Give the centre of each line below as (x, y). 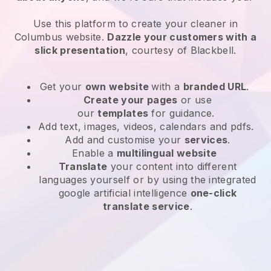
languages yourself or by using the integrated (148, 179)
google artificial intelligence (124, 193)
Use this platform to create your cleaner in (135, 23)
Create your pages (131, 100)
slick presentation (80, 50)
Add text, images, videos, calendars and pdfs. (148, 126)
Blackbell (212, 50)
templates (123, 113)
